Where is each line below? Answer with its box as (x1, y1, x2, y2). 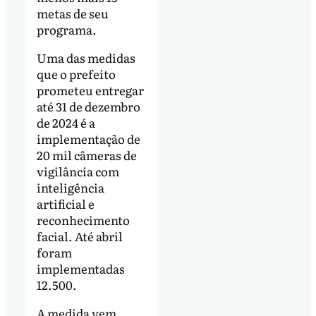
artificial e (36, 194, 95, 212)
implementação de (36, 129, 140, 147)
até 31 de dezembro (36, 97, 140, 115)
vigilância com (36, 162, 119, 180)
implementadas (36, 259, 125, 277)
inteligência (36, 178, 104, 196)
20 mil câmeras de (36, 145, 137, 164)
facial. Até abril (36, 226, 123, 245)
